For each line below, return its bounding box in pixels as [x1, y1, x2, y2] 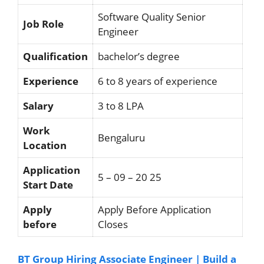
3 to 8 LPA [98, 98, 144, 113]
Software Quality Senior [98, 9, 206, 24]
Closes [98, 217, 128, 231]
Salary [23, 98, 56, 113]
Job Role [23, 16, 64, 31]
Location [23, 138, 69, 152]
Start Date [23, 177, 73, 192]
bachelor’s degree [98, 49, 180, 63]
